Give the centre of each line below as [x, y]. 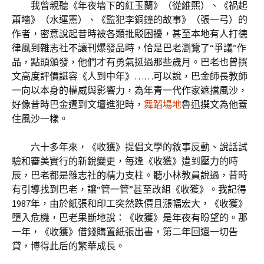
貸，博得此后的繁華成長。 [68, 246]
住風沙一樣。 [40, 118]
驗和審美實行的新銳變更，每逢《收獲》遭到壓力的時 [125, 161]
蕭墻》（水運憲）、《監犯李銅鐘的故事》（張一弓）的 [130, 19]
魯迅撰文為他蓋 [214, 104]
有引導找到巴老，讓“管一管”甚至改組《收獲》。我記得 [129, 189]
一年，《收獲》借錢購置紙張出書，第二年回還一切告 [125, 232]
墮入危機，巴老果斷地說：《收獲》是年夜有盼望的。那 [130, 217]
